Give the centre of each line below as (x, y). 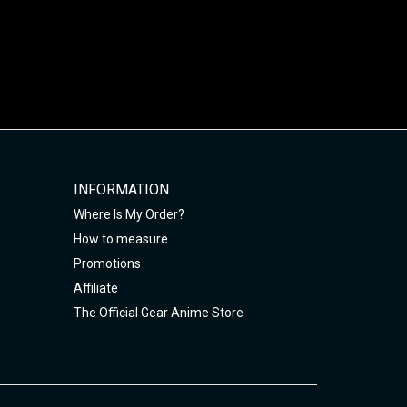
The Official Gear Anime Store (158, 312)
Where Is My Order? (129, 214)
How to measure (120, 238)
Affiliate (95, 288)
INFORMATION (121, 189)
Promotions (107, 263)
